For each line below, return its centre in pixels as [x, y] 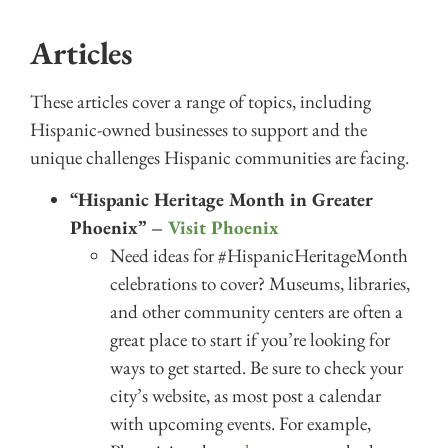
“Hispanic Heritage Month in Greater [221, 200]
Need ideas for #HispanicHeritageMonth [259, 256]
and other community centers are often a [256, 312]
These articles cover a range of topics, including [200, 101]
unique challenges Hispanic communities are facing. [219, 157]
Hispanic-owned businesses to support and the [198, 129]
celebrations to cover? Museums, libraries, [260, 284]
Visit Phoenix [223, 228]
